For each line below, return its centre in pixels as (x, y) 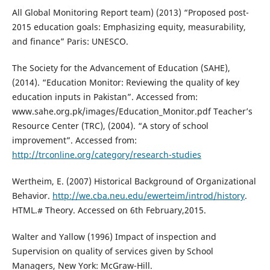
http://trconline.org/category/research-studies (106, 155)
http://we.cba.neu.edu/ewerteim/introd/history (148, 196)
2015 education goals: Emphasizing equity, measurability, (129, 27)
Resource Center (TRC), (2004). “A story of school (110, 126)
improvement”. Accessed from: (74, 140)
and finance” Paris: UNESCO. (70, 42)
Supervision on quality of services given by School (112, 251)
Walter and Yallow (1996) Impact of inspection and (114, 237)
